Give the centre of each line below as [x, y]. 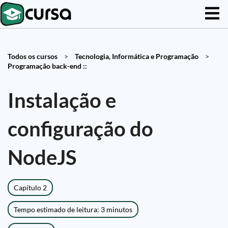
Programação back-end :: [47, 66]
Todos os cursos [33, 56]
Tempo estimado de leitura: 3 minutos [73, 209]
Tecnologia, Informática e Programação [137, 56]
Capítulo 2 [30, 188]
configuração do [80, 129]
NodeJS [42, 157]
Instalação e [62, 100]
